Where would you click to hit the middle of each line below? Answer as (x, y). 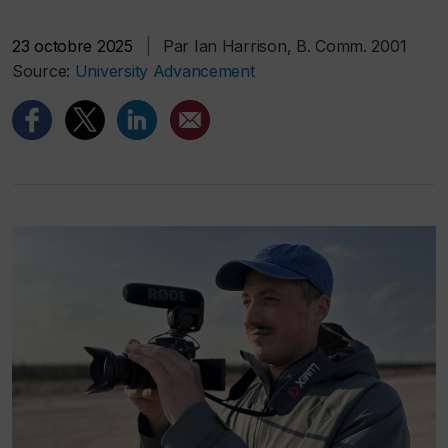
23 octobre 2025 (72, 46)
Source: (43, 71)
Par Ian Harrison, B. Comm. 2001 (285, 46)
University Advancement (164, 71)
